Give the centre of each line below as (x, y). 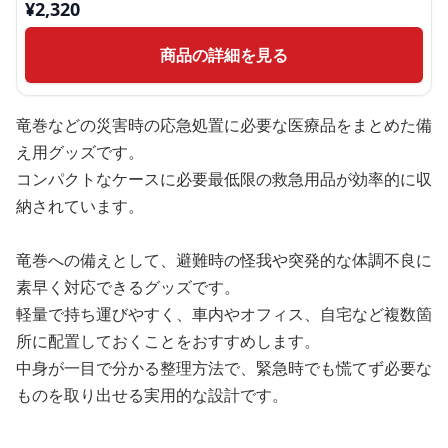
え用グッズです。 (80, 152)
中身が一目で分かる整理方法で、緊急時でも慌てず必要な (224, 368)
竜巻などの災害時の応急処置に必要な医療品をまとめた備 (224, 125)
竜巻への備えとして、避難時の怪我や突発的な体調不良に (224, 260)
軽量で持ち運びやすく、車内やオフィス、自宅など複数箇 (224, 314)
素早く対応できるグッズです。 (128, 287)
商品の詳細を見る (224, 55)
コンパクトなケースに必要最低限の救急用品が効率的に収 (224, 179)
